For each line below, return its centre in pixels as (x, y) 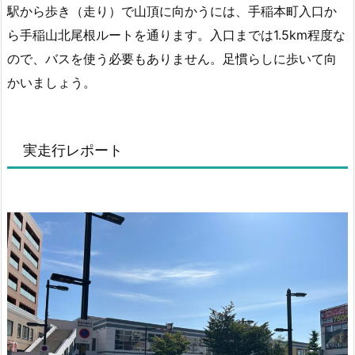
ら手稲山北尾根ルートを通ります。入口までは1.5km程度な (176, 34)
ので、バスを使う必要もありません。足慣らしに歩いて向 (172, 58)
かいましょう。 (52, 82)
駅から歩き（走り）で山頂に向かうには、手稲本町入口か (172, 11)
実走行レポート (73, 150)
